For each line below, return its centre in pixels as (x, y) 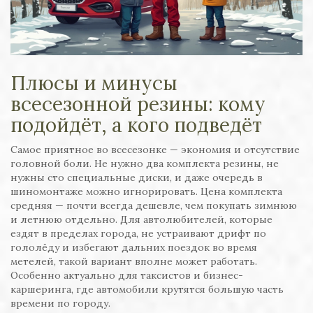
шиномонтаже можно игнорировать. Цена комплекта (146, 192)
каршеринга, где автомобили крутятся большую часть (147, 290)
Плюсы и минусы (94, 83)
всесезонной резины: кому (138, 104)
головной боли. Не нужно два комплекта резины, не (145, 164)
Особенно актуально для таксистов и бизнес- (127, 276)
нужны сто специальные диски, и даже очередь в (137, 178)
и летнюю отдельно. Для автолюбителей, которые (141, 220)
